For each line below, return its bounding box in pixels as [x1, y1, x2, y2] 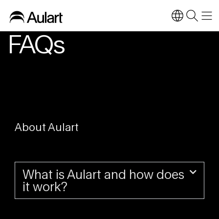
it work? [22, 179, 67, 194]
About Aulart [15, 121, 79, 133]
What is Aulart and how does [22, 167, 184, 181]
